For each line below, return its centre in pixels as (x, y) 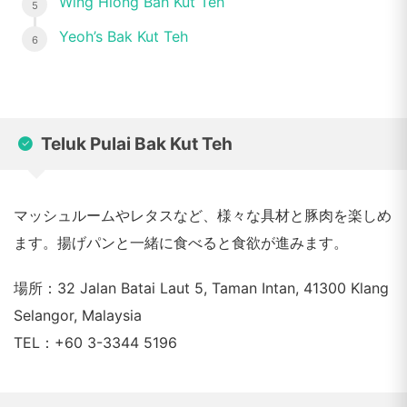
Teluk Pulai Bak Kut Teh (137, 144)
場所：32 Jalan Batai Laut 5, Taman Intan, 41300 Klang (201, 288)
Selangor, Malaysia (78, 315)
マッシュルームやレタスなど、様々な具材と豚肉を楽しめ (203, 215)
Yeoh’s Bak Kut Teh (124, 36)
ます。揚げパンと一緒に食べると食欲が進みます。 (181, 243)
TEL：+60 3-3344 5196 (95, 342)
